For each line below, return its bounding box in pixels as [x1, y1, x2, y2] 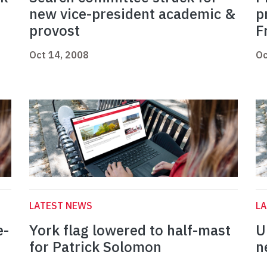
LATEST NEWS [29, 200, 92, 212]
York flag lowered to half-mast [29, 221, 231, 240]
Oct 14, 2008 [29, 49, 89, 61]
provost [29, 21, 80, 41]
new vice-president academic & [29, 4, 235, 24]
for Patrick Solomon [29, 237, 162, 257]
